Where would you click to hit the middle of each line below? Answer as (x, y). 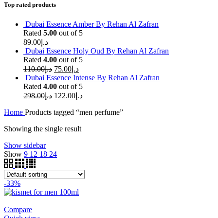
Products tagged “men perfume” (74, 112)
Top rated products (30, 5)
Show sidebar (25, 145)
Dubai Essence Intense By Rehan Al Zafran (92, 77)
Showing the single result (43, 128)
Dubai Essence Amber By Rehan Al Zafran (92, 24)
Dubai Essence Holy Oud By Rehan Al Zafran (97, 51)
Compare (18, 209)
